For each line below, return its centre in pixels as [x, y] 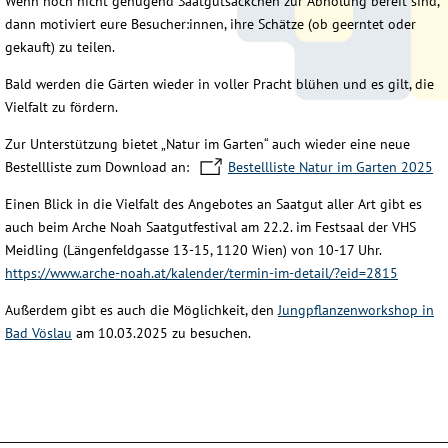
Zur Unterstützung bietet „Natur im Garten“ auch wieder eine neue [207, 143]
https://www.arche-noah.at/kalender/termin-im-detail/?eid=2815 [201, 272]
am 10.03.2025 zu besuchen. [161, 332]
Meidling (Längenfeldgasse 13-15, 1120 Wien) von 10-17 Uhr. [193, 249]
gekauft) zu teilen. [60, 46]
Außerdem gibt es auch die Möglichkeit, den [141, 309]
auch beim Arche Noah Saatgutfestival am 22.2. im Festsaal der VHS [210, 226]
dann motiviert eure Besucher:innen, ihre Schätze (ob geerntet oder [210, 23]
